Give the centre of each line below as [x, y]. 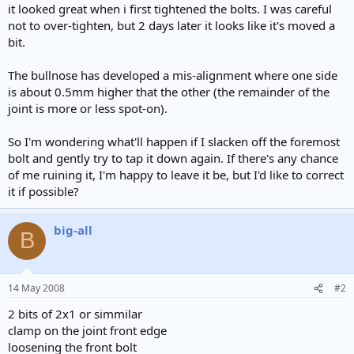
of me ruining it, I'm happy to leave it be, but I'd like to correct [176, 174]
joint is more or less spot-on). [88, 108]
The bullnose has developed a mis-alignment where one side [173, 75]
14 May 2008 [36, 288]
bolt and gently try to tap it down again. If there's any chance [173, 158]
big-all [73, 230]
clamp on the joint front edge [87, 330]
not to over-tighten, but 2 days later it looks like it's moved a [171, 25]
